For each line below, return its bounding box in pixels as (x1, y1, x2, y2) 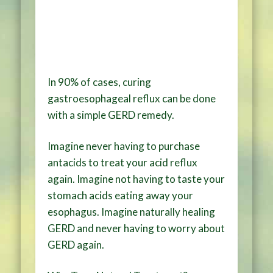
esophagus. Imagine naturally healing (48, 205, 216, 218)
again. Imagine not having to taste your (48, 172, 225, 185)
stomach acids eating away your (48, 188, 194, 202)
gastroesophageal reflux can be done (48, 91, 216, 105)
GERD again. (48, 238, 105, 251)
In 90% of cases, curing (48, 75, 152, 88)
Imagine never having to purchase (48, 139, 200, 152)
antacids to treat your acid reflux (48, 155, 198, 169)
